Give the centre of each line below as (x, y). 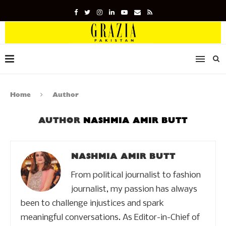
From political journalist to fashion (136, 175)
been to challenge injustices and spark (92, 203)
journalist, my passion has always (134, 189)
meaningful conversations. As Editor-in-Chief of (110, 217)
